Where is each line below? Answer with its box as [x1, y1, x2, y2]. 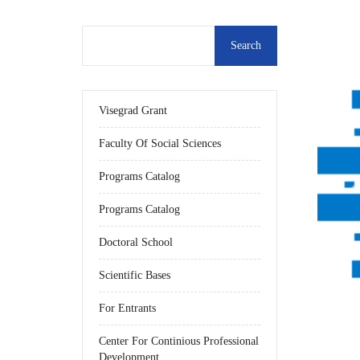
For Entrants [99, 302, 156, 314]
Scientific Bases [99, 269, 170, 281]
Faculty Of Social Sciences [99, 137, 221, 149]
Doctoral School [99, 236, 173, 248]
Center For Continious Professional [99, 335, 259, 347]
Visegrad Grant [99, 104, 167, 117]
